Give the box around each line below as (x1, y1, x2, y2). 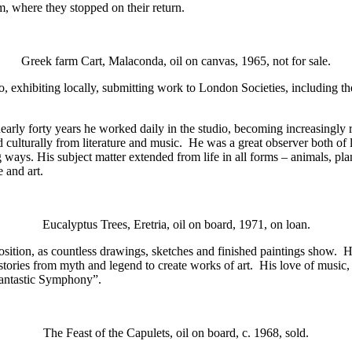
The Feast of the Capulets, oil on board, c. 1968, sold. (43, 325, 309, 339)
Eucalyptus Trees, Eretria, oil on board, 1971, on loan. (42, 217, 310, 231)
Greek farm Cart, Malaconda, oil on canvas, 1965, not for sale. (21, 53, 331, 68)
